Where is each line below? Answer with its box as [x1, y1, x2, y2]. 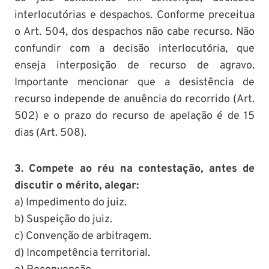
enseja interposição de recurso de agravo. [14, 58, 255, 73]
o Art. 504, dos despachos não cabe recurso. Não [14, 25, 255, 39]
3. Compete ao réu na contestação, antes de [14, 162, 255, 176]
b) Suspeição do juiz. [14, 212, 112, 226]
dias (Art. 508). [14, 125, 86, 140]
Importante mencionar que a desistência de [14, 75, 255, 89]
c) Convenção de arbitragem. [14, 229, 151, 243]
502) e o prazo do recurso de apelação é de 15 [14, 109, 255, 123]
